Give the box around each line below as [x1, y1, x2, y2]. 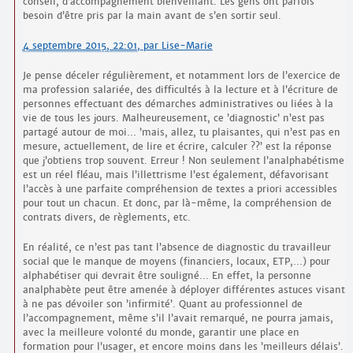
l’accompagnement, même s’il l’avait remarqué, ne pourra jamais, [22, 312, 333, 325]
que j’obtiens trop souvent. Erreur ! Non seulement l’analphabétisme [22, 154, 344, 167]
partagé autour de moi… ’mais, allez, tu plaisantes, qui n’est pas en [22, 126, 340, 139]
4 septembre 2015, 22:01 [22, 39, 137, 52]
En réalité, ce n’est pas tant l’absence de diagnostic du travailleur [22, 241, 331, 254]
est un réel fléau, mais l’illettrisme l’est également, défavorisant [22, 169, 329, 181]
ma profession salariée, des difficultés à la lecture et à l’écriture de [22, 84, 338, 96]
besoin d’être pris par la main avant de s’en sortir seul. [22, 9, 281, 22]
